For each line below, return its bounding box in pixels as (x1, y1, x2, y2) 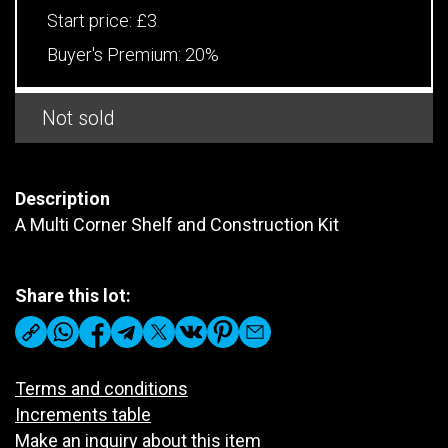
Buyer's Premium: (47, 43, 185, 65)
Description (15, 187, 110, 209)
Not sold (42, 105, 115, 130)
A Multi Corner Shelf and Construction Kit (15, 213, 339, 235)
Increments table (15, 403, 151, 425)
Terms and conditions (15, 377, 188, 399)
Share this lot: (15, 284, 131, 306)
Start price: (47, 9, 136, 31)
